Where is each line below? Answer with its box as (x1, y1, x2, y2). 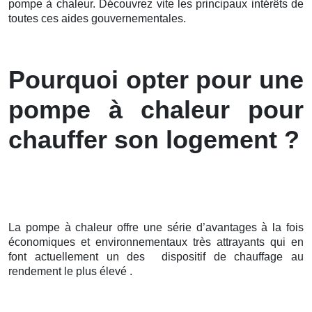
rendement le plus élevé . (8, 265, 132, 277)
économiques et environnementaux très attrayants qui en (8, 235, 304, 248)
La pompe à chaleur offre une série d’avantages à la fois (8, 221, 304, 233)
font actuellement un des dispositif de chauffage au (8, 250, 304, 263)
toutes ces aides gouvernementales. (8, 12, 186, 24)
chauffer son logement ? (8, 125, 299, 154)
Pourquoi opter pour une (8, 65, 304, 94)
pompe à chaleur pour (8, 95, 304, 124)
